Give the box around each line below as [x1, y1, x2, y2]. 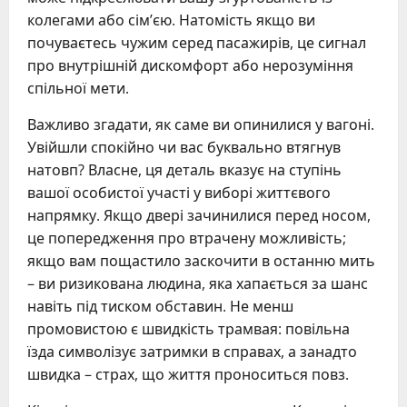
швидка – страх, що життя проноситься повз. [27, 364, 349, 385]
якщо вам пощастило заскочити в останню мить [27, 251, 375, 272]
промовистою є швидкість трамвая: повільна [27, 319, 350, 340]
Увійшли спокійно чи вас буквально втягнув [27, 137, 341, 158]
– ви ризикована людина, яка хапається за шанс [27, 273, 368, 294]
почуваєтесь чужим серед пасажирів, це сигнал [27, 33, 366, 54]
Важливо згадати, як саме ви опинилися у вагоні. [27, 114, 374, 135]
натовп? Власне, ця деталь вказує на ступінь [27, 160, 342, 181]
